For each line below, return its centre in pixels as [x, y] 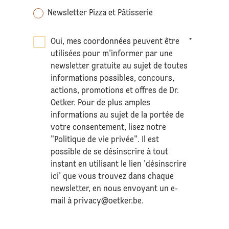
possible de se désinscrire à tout [110, 152]
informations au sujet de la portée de [118, 115]
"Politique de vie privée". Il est [105, 140]
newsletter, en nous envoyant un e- [114, 189]
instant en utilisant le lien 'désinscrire [119, 164]
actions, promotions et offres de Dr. [115, 91]
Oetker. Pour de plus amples [101, 103]
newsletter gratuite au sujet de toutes [119, 66]
